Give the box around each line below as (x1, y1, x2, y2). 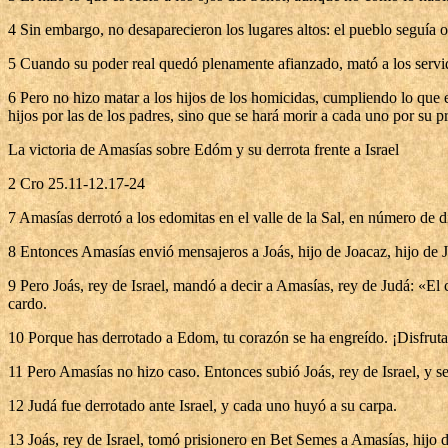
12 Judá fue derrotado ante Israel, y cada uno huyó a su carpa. (8, 397, 397, 414)
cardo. (8, 295, 47, 312)
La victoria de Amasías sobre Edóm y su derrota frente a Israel (8, 141, 399, 158)
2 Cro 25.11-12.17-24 (8, 175, 145, 192)
